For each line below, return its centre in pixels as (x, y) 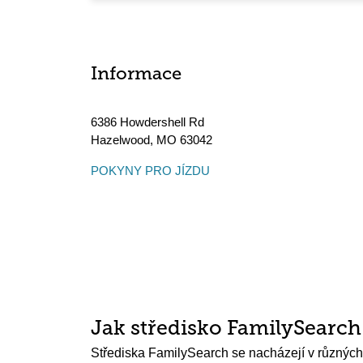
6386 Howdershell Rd (147, 122)
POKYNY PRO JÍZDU (150, 171)
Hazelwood (120, 140)
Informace (136, 75)
